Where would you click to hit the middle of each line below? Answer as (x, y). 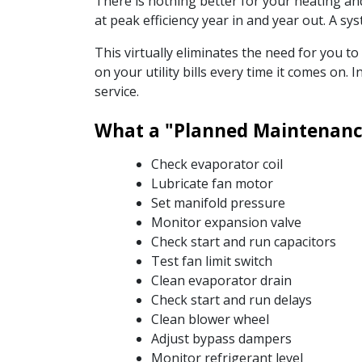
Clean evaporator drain (221, 280)
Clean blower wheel (210, 319)
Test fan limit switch (211, 261)
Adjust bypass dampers (221, 338)
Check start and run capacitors (243, 241)
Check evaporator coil (217, 164)
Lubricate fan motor (212, 183)
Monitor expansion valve (226, 222)
